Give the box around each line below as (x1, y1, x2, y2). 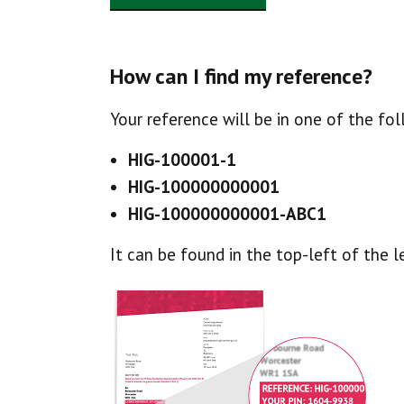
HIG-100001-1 (128, 149, 236, 171)
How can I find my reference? (110, 62, 372, 91)
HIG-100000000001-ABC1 (128, 203, 326, 225)
